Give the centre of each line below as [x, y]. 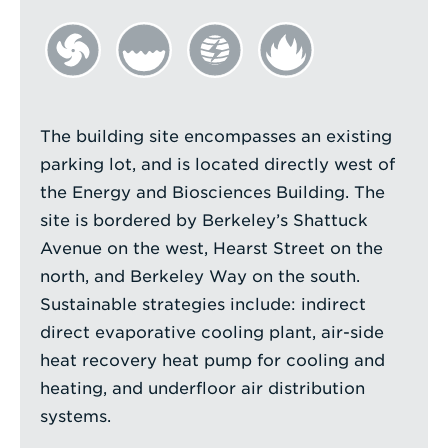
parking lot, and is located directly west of [218, 165]
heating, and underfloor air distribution [203, 389]
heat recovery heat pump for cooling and [213, 361]
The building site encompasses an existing [216, 137]
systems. [76, 417]
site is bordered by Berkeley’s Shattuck [204, 221]
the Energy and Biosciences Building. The [213, 193]
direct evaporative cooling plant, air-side [212, 333]
